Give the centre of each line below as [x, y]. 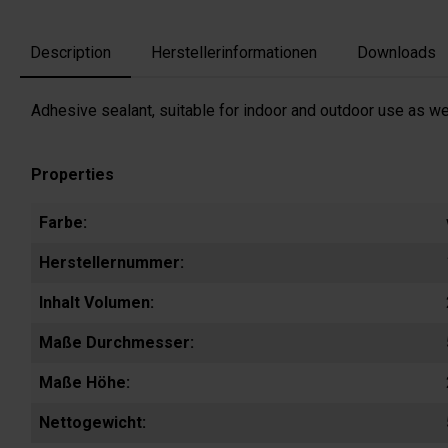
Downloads [396, 53]
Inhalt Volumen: [96, 303]
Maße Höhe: [84, 383]
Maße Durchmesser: [116, 343]
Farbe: [63, 223]
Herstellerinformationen [234, 53]
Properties [72, 175]
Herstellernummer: [111, 263]
